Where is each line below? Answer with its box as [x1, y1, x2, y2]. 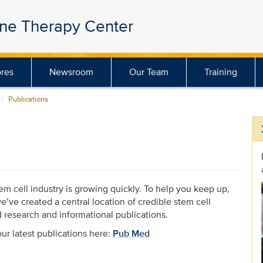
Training [204, 65, 238, 79]
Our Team [129, 65, 169, 79]
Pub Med [113, 227, 150, 240]
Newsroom [49, 65, 94, 79]
